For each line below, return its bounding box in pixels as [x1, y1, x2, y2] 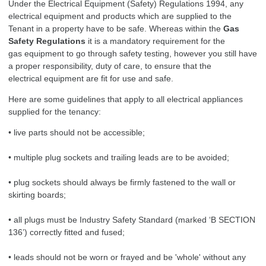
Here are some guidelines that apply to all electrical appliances [8, 94, 243, 104]
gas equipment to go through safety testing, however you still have [8, 48, 257, 58]
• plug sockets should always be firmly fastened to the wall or [8, 177, 236, 187]
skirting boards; [8, 189, 68, 199]
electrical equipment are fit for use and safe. [8, 73, 173, 83]
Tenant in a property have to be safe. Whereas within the [8, 23, 223, 33]
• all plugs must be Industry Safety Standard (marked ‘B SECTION [8, 214, 255, 224]
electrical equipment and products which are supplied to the [8, 11, 232, 21]
